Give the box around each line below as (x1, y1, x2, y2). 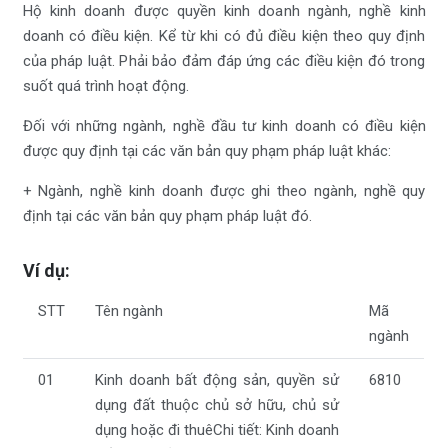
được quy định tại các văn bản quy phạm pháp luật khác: (22, 142, 391, 161)
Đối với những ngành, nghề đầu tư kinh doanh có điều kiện (22, 117, 426, 136)
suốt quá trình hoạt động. (22, 77, 189, 96)
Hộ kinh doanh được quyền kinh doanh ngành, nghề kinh (22, 2, 426, 21)
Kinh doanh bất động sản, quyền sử (94, 370, 339, 389)
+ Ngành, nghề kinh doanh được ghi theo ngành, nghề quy (22, 182, 426, 201)
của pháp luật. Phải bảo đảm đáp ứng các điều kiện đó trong (22, 52, 426, 71)
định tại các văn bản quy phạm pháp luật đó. (22, 207, 312, 226)
